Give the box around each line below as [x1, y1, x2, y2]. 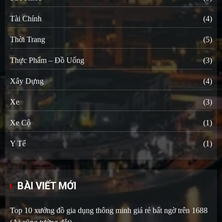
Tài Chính [10, 14, 42, 23]
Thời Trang [10, 35, 45, 44]
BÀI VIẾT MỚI [17, 179, 76, 192]
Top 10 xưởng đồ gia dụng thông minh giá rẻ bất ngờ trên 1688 [10, 206, 208, 215]
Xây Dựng [10, 76, 44, 85]
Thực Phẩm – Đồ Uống [10, 55, 84, 64]
